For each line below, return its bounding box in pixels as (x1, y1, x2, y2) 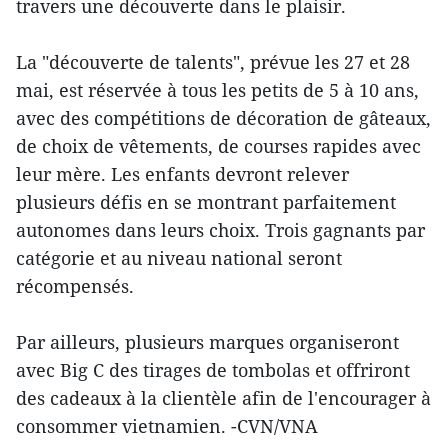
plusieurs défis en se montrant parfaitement (16, 190, 396, 215)
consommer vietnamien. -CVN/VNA (16, 414, 318, 439)
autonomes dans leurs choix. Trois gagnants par (16, 218, 425, 243)
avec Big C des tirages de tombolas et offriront (16, 358, 410, 383)
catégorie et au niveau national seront (16, 246, 342, 271)
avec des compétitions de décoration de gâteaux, (16, 106, 431, 131)
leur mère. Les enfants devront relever (16, 162, 349, 187)
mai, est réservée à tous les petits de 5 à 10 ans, (16, 78, 419, 103)
